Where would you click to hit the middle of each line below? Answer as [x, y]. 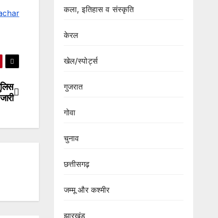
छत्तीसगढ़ [77, 164]
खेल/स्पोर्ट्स [81, 61]
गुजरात [73, 87]
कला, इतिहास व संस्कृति [99, 9]
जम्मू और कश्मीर [87, 190]
